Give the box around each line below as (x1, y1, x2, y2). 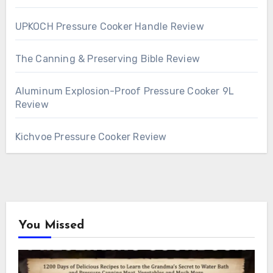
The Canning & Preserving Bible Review (15, 53, 200, 65)
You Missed (18, 219, 84, 232)
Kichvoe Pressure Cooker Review (15, 131, 167, 143)
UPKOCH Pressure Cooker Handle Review (15, 21, 204, 33)
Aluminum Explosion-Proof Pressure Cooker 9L (15, 85, 235, 97)
